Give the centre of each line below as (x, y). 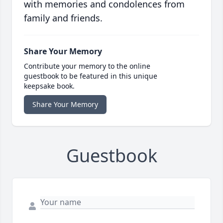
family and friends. (63, 18)
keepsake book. (49, 86)
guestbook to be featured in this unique (91, 76)
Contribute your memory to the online (87, 66)
